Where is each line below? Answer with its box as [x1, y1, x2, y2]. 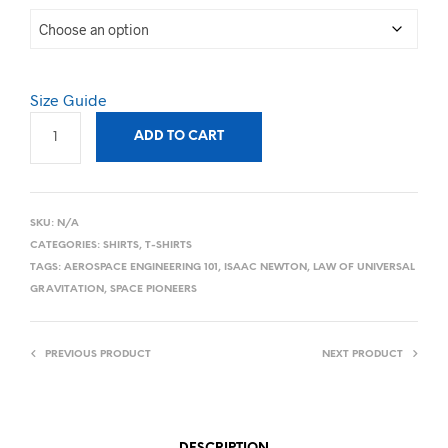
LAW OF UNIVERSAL [313, 262, 415, 274]
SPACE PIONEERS [110, 284, 197, 296]
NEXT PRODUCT [322, 349, 403, 361]
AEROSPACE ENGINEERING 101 [64, 262, 218, 274]
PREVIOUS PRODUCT [45, 349, 151, 361]
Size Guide [30, 90, 107, 110]
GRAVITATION [30, 284, 104, 296]
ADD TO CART [133, 130, 224, 144]
